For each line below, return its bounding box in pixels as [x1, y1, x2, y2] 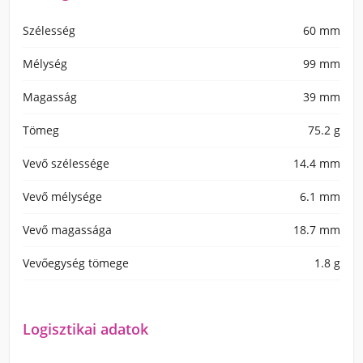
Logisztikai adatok [23, 319, 148, 339]
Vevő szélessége [23, 156, 109, 171]
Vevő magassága [23, 222, 112, 237]
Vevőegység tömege [23, 255, 129, 271]
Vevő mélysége [23, 189, 102, 204]
